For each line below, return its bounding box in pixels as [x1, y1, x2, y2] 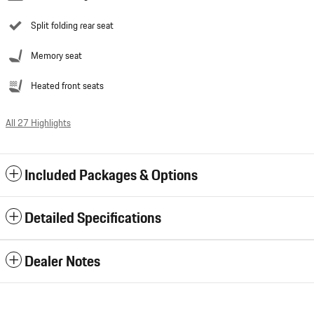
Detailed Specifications [25, 207, 161, 229]
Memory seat [31, 48, 82, 63]
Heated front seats [31, 78, 104, 93]
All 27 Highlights [6, 115, 71, 130]
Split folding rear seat [31, 18, 114, 33]
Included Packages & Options [25, 164, 198, 186]
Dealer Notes [25, 250, 100, 273]
